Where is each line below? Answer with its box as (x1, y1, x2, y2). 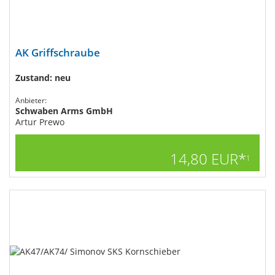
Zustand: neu (15, 72, 71, 83)
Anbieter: (15, 95, 47, 106)
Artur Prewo (15, 116, 64, 128)
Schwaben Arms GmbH (15, 105, 113, 117)
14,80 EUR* (170, 149, 246, 169)
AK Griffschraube (15, 45, 100, 60)
